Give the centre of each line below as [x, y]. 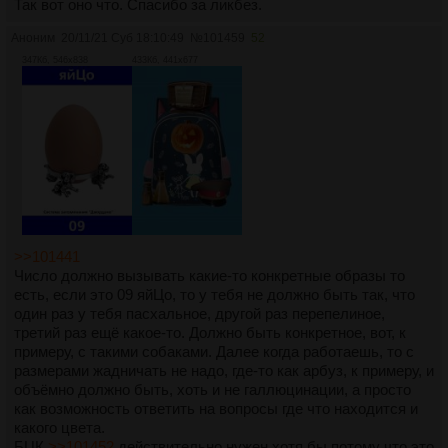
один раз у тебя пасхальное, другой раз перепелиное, [199, 313]
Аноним [33, 37]
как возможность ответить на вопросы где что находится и [216, 408]
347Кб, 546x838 [55, 59]
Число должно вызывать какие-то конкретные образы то [209, 275]
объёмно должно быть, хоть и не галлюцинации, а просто [212, 389]
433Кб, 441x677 [165, 59]
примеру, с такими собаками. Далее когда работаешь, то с [214, 351]
